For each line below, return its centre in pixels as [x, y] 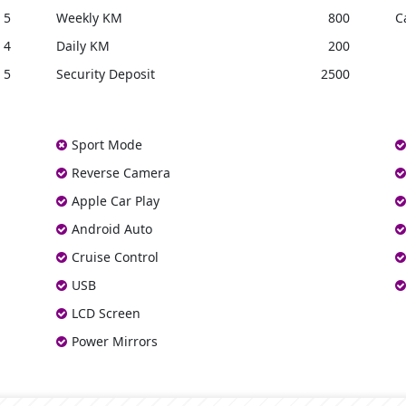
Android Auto [112, 229]
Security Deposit [106, 74]
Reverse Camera [121, 173]
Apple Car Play [116, 201]
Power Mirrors [115, 342]
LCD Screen [106, 314]
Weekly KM [90, 18]
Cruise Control [116, 257]
